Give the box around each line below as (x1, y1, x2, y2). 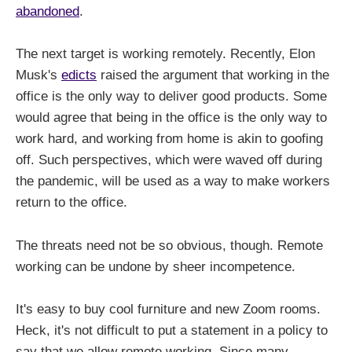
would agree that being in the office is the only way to (16, 110, 327, 126)
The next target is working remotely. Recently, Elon (16, 46, 315, 62)
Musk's (16, 68, 61, 83)
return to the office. (16, 195, 127, 211)
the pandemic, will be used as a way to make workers (16, 174, 330, 189)
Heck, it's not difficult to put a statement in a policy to (16, 322, 328, 338)
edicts (61, 68, 97, 83)
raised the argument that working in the (97, 68, 329, 83)
